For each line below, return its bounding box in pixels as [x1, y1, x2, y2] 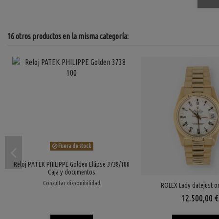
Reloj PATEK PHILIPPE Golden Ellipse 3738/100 [13, 160, 130, 169]
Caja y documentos [47, 168, 95, 176]
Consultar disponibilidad [43, 179, 100, 186]
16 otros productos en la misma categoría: [7, 31, 129, 41]
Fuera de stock [57, 142, 91, 149]
